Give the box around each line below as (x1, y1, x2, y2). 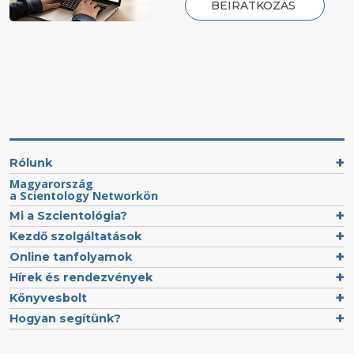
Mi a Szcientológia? (9, 208, 127, 223)
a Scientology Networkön (9, 187, 158, 203)
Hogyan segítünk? (9, 311, 121, 326)
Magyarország (9, 175, 93, 191)
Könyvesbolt (9, 290, 87, 305)
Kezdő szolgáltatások (9, 228, 141, 243)
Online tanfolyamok (9, 249, 132, 264)
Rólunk (9, 155, 52, 170)
